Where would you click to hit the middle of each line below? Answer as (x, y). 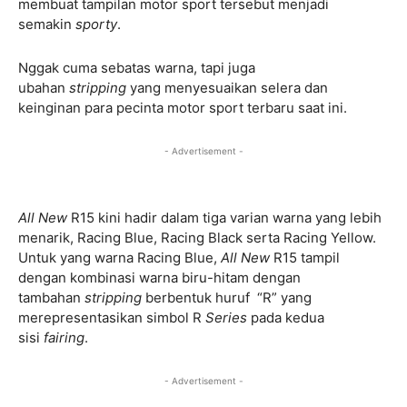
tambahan (51, 298)
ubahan (44, 88)
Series (226, 318)
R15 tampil (305, 258)
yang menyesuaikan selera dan (227, 88)
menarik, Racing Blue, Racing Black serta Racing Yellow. (197, 238)
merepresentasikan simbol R (112, 318)
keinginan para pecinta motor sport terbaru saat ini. (183, 108)
